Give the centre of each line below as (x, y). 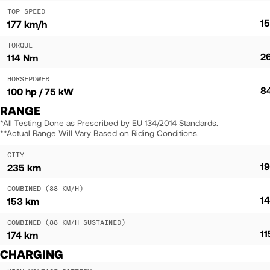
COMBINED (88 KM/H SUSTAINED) (66, 222)
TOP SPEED (26, 11)
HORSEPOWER (28, 78)
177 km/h (27, 24)
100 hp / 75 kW (40, 91)
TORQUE (20, 45)
